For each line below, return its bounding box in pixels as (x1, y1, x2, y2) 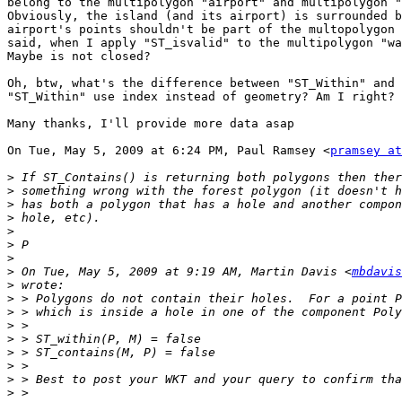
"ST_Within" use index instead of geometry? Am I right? (7, 90, 395, 104)
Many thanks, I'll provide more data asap (7, 117, 294, 131)
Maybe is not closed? (7, 49, 151, 64)
